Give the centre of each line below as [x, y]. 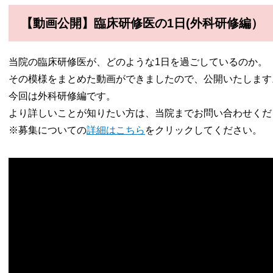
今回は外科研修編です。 [62, 96]
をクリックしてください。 [204, 130]
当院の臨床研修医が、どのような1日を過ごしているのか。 [138, 62]
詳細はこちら [116, 130]
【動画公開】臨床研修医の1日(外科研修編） [142, 23]
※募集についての [48, 130]
